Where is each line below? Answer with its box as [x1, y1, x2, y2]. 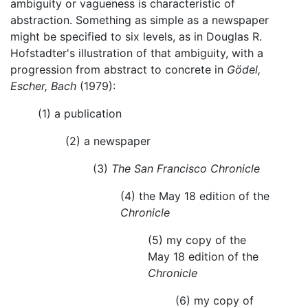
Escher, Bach [10, 78, 76, 93]
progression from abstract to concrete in [10, 62, 227, 76]
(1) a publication [38, 106, 122, 120]
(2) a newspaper [65, 133, 151, 148]
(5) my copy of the [148, 232, 246, 247]
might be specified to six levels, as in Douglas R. [10, 29, 262, 43]
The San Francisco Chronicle [111, 161, 260, 175]
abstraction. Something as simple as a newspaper [10, 12, 269, 27]
